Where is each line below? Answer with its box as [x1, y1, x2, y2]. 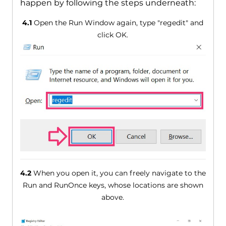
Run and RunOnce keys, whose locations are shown [22, 180, 203, 190]
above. [101, 192, 125, 202]
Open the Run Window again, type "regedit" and [32, 18, 204, 28]
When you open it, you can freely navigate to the [31, 168, 206, 178]
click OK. [97, 30, 129, 40]
